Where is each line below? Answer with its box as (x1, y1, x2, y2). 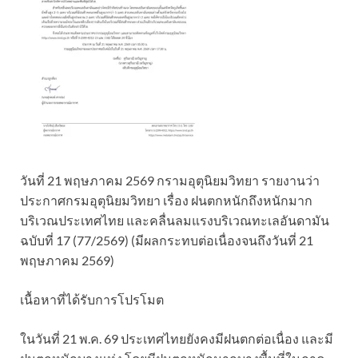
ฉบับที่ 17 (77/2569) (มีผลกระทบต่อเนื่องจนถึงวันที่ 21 (20, 232, 313, 248)
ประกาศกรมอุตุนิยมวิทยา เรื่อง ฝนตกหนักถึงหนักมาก (20, 192, 312, 208)
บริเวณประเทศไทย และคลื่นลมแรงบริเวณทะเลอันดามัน (20, 212, 329, 228)
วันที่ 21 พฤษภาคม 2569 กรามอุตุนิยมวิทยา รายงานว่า (20, 172, 320, 188)
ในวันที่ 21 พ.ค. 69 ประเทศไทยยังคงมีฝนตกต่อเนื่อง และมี (20, 330, 333, 346)
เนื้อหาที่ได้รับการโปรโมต (20, 291, 164, 307)
